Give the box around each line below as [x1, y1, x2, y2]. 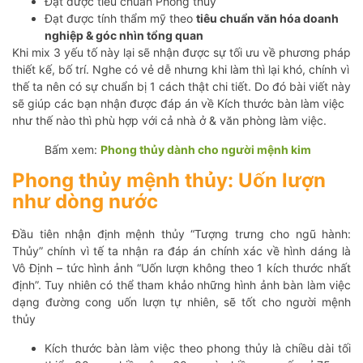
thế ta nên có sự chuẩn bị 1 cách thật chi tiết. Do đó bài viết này [12, 79, 351, 93]
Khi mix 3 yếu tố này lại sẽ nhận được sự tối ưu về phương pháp [12, 45, 351, 59]
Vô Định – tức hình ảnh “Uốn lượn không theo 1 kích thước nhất [12, 260, 351, 275]
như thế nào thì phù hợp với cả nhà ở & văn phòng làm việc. [12, 113, 327, 127]
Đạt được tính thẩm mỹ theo [45, 11, 196, 25]
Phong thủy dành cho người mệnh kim [100, 142, 311, 156]
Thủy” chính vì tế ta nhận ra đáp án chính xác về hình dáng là [12, 243, 351, 258]
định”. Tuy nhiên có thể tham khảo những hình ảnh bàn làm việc [12, 277, 351, 292]
